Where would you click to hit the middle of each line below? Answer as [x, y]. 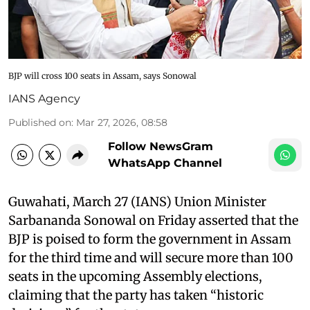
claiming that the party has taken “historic [136, 295]
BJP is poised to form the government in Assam [150, 239]
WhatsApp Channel [165, 163]
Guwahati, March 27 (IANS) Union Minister [137, 201]
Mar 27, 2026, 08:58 [122, 122]
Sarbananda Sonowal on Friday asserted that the [153, 220]
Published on [40, 122]
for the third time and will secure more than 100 [151, 257]
